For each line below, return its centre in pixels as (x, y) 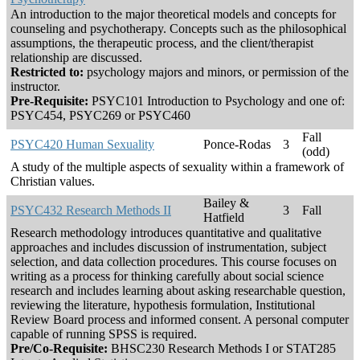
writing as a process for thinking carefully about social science (167, 276)
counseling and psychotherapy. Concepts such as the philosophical (178, 29)
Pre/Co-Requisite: (59, 349)
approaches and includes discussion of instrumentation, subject (168, 247)
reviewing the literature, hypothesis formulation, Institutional (163, 305)
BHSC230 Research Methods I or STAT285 (222, 349)
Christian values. (53, 182)
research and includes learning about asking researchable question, (178, 291)
